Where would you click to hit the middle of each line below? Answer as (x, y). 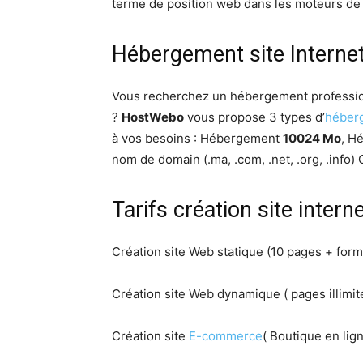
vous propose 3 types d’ (254, 117)
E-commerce (226, 336)
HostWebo (153, 117)
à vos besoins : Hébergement (197, 139)
